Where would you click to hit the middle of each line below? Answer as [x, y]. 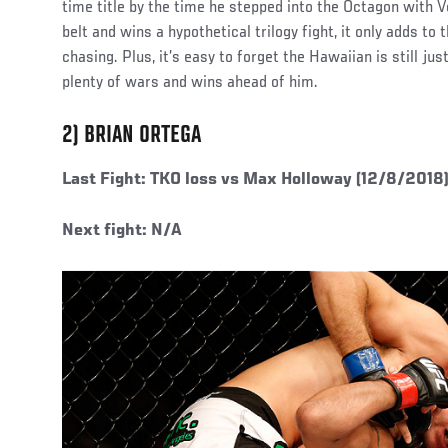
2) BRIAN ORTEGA [131, 136]
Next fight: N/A [122, 231]
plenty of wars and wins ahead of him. [190, 83]
